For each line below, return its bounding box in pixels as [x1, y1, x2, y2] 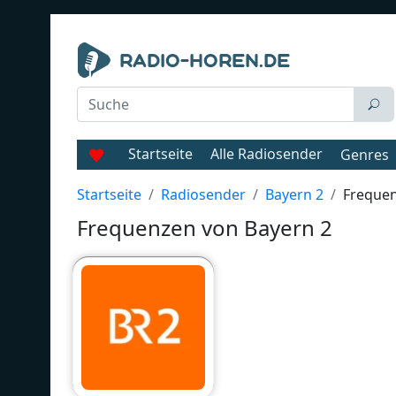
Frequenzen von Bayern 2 [77, 213, 332, 242]
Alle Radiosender [210, 144, 323, 164]
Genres [340, 145, 389, 164]
